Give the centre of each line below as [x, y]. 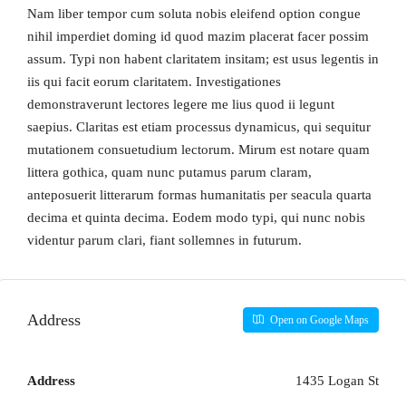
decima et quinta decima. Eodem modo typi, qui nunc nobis [196, 217]
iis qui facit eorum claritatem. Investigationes [154, 82]
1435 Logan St [337, 381]
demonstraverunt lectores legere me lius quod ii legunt [181, 104]
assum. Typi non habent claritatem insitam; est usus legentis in [203, 59]
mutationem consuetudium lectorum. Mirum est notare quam [198, 150]
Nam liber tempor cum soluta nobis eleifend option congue [194, 14]
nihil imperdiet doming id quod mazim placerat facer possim [198, 36]
